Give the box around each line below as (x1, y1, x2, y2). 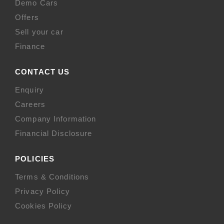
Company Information (15, 114, 96, 123)
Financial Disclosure (15, 128, 92, 137)
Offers (15, 12, 39, 21)
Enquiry (15, 85, 44, 94)
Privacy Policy (15, 186, 70, 195)
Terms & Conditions (15, 172, 89, 181)
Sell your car (15, 27, 63, 36)
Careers (15, 99, 45, 108)
